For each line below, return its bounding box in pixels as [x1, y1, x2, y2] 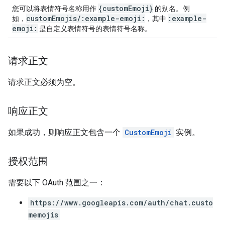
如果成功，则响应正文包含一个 [8, 128, 123, 137]
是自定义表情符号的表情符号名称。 [38, 25, 152, 33]
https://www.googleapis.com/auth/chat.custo [30, 198, 213, 207]
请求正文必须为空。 [8, 77, 80, 87]
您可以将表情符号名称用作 [12, 5, 98, 13]
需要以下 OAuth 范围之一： [8, 178, 105, 187]
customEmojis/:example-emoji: [26, 14, 145, 23]
